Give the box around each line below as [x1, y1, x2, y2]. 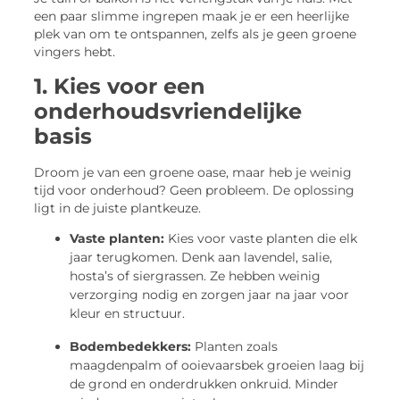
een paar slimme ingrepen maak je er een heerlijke [34, 9, 350, 24]
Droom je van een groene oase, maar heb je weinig [34, 164, 353, 179]
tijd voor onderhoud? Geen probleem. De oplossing [34, 182, 355, 197]
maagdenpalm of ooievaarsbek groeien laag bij [70, 357, 365, 374]
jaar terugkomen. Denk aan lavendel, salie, [70, 249, 333, 266]
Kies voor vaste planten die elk [164, 230, 358, 247]
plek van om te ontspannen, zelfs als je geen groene [34, 27, 357, 42]
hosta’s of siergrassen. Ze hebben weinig [70, 268, 321, 285]
